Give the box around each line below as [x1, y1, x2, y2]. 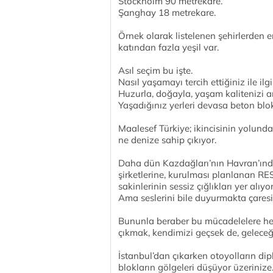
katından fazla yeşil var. [118, 41, 219, 53]
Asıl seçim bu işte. [118, 65, 193, 76]
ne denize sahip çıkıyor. [118, 134, 216, 146]
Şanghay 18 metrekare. [118, 7, 216, 18]
